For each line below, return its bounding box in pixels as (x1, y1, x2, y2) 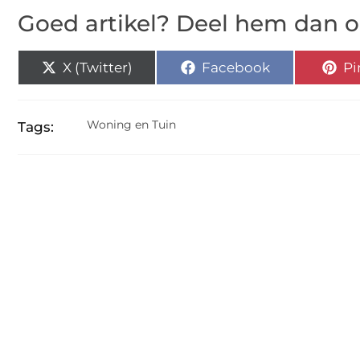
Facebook (201, 59, 270, 76)
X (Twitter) (62, 59, 133, 76)
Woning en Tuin (87, 117, 176, 132)
